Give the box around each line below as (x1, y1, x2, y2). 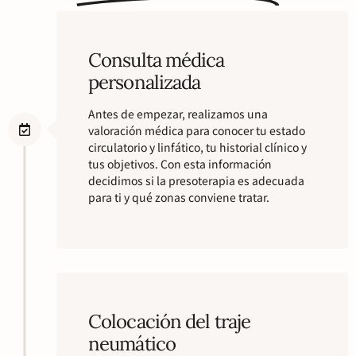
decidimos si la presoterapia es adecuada (88, 172, 304, 188)
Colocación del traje (88, 309, 251, 335)
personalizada (88, 69, 201, 95)
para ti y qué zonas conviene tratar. (88, 188, 269, 205)
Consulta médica (88, 47, 225, 72)
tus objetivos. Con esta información (88, 155, 272, 172)
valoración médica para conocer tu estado (88, 122, 305, 138)
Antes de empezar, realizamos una (88, 105, 268, 122)
